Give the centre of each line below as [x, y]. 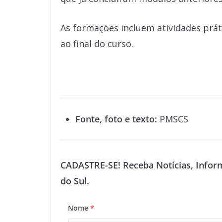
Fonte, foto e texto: [116, 119]
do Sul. [75, 181]
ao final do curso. [97, 44]
